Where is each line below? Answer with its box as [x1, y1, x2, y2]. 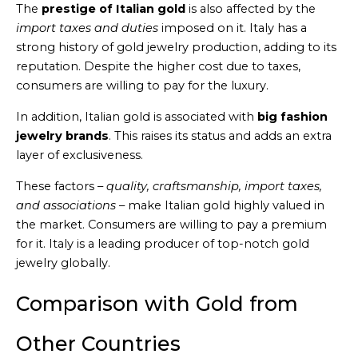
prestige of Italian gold [42, 2, 185, 17]
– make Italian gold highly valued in [116, 197, 324, 213]
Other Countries [16, 332, 181, 356]
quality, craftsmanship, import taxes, [106, 178, 322, 193]
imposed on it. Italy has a [158, 21, 307, 36]
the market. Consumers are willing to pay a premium [16, 217, 327, 232]
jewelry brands [16, 128, 109, 143]
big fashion [257, 109, 328, 124]
